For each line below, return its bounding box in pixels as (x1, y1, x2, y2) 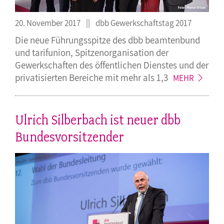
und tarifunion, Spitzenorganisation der (15, 45, 168, 58)
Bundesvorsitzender (15, 128, 124, 145)
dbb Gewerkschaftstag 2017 (94, 17, 191, 28)
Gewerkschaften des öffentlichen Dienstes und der (15, 58, 208, 71)
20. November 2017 (15, 17, 82, 28)
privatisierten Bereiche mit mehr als (15, 70, 156, 83)
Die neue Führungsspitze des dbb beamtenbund (15, 33, 200, 46)
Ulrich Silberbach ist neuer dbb (15, 111, 180, 128)
